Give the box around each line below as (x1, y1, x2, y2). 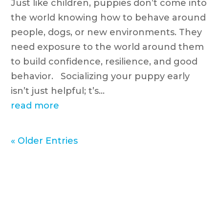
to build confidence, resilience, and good (11, 56, 198, 67)
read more (11, 100, 60, 111)
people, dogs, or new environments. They (11, 27, 202, 38)
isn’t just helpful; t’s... (11, 86, 105, 97)
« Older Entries (11, 135, 78, 147)
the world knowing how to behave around (11, 12, 206, 23)
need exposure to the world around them (11, 42, 204, 53)
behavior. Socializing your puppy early (11, 71, 190, 82)
